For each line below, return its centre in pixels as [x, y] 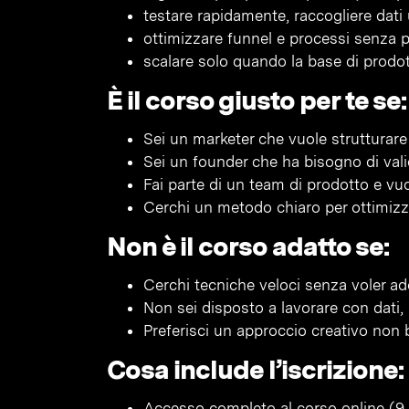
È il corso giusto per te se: [257, 100]
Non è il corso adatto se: [248, 246]
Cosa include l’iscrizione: [255, 369]
